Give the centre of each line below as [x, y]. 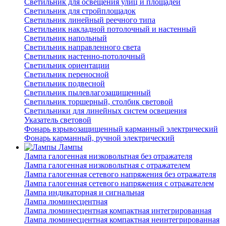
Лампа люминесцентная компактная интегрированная [118, 211]
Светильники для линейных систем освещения [105, 111]
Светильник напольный [66, 38]
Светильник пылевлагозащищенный [88, 93]
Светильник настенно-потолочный [85, 56]
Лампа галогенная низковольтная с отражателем [107, 165]
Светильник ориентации [67, 66]
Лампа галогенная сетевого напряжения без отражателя [120, 175]
